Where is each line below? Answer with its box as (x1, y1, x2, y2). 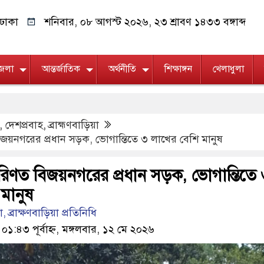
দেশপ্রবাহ (5, 118, 43, 132)
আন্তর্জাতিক (42, 63, 80, 75)
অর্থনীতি (108, 63, 136, 75)
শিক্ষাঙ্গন (164, 63, 192, 75)
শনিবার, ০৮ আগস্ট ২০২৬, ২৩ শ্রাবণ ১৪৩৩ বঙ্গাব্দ (44, 15, 246, 28)
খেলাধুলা (213, 63, 244, 75)
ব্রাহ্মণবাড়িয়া (49, 118, 99, 132)
